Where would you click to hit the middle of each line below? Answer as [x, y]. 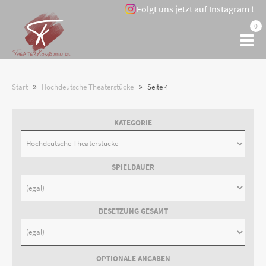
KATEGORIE [133, 123]
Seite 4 [158, 87]
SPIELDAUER [133, 167]
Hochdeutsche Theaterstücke [88, 87]
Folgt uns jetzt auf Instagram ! [195, 9]
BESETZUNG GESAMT [133, 211]
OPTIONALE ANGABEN [133, 258]
